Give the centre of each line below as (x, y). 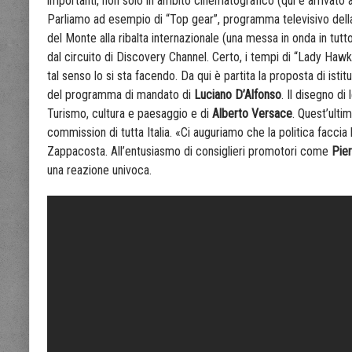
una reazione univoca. (99, 170)
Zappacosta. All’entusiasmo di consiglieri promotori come (189, 152)
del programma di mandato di (121, 95)
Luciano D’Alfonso (238, 95)
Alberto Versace (252, 114)
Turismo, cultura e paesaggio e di (130, 114)
